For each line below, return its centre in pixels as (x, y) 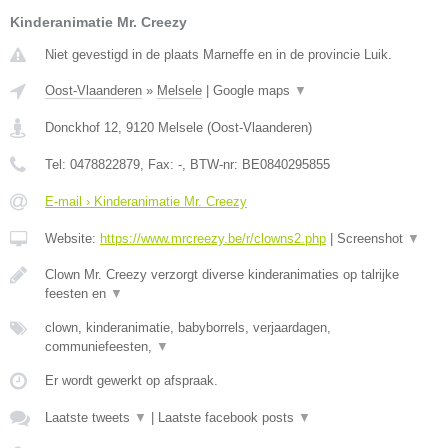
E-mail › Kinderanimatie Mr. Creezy (146, 202)
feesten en (77, 294)
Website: (72, 239)
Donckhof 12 (81, 128)
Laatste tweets (89, 418)
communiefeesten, (100, 347)
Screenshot (372, 239)
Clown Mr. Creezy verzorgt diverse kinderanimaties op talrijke (222, 275)
